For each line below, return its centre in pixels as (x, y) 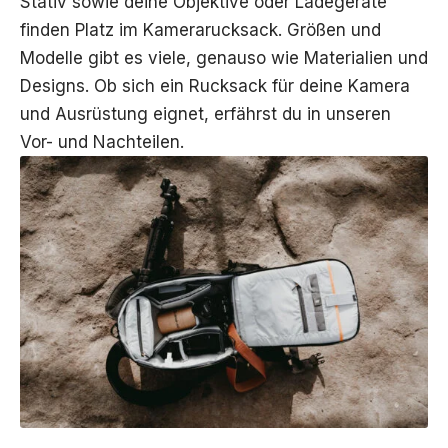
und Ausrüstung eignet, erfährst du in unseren (205, 113)
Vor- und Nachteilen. (102, 141)
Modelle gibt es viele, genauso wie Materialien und (224, 57)
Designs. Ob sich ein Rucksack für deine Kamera (215, 85)
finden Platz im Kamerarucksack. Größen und (200, 29)
